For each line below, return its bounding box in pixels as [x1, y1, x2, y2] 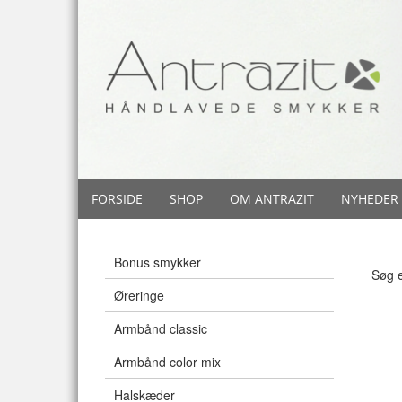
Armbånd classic [114, 319, 207, 337]
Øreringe [114, 286, 164, 304]
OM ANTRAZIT [230, 190, 314, 207]
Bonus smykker [114, 253, 201, 271]
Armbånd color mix [114, 353, 221, 371]
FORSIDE [92, 190, 143, 207]
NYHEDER [341, 190, 398, 207]
